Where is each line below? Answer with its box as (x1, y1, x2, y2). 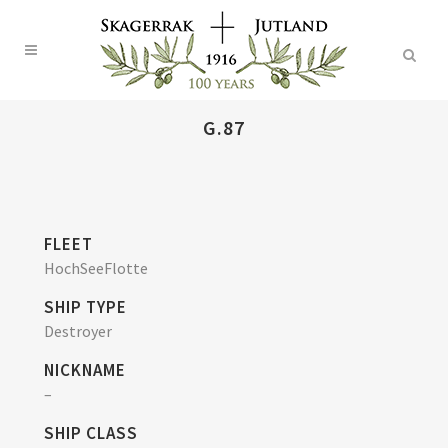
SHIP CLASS (44, 422, 138, 444)
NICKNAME (44, 359, 126, 381)
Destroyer (44, 321, 112, 341)
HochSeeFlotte (44, 258, 148, 278)
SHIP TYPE (44, 296, 127, 318)
